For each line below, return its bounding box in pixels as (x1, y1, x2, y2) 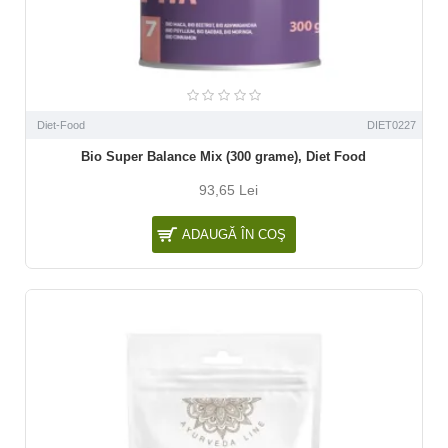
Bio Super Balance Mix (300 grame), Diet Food (81, 149, 367, 165)
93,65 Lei (199, 182, 259, 199)
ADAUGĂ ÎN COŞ (181, 227, 286, 243)
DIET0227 (366, 119, 416, 132)
